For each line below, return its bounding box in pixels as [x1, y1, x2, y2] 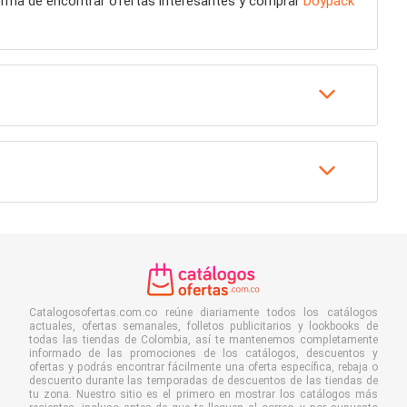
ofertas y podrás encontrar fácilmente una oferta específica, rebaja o [29, 360, 378, 373]
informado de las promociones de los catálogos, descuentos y [29, 346, 378, 360]
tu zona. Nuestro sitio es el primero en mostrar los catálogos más [29, 387, 378, 401]
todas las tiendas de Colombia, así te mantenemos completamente [29, 333, 378, 346]
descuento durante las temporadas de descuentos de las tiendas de [29, 373, 378, 387]
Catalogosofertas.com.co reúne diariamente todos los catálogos [29, 305, 378, 319]
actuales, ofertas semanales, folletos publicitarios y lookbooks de [29, 319, 378, 333]
